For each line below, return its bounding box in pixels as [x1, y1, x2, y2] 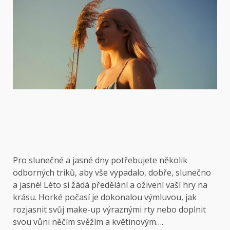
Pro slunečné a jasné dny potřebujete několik [13, 154, 187, 166]
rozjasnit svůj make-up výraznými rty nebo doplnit [13, 203, 206, 215]
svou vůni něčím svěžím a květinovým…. [13, 216, 163, 227]
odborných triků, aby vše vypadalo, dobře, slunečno [13, 166, 211, 178]
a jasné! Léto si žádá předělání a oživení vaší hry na [13, 179, 207, 190]
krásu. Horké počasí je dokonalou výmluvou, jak [13, 191, 197, 203]
